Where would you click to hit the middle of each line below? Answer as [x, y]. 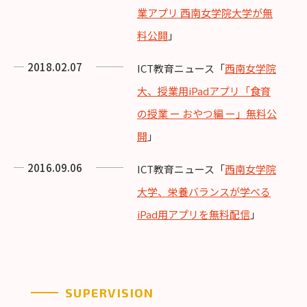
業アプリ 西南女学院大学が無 [205, 12]
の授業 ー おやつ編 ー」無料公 [207, 113]
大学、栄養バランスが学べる [204, 191]
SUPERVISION [110, 292]
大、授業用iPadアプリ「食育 [204, 90]
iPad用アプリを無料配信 [194, 214]
